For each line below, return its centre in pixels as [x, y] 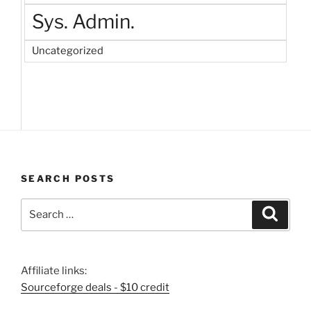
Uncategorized [68, 50]
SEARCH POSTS [68, 179]
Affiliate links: [54, 270]
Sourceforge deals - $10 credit [95, 287]
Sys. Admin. [83, 21]
